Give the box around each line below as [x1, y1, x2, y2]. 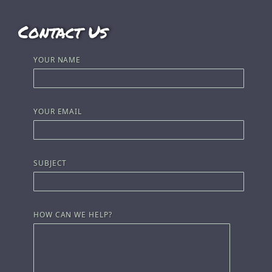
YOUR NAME [33, 54, 81, 65]
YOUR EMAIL [33, 106, 82, 117]
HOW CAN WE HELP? [33, 209, 112, 220]
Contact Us [18, 19, 107, 44]
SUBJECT [33, 157, 67, 168]
